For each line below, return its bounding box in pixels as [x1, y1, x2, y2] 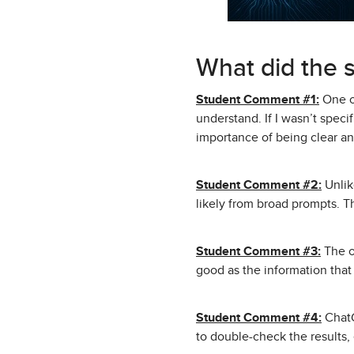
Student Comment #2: [196, 179, 322, 191]
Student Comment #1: [196, 93, 319, 106]
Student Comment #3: [196, 245, 321, 258]
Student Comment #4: [196, 311, 322, 324]
